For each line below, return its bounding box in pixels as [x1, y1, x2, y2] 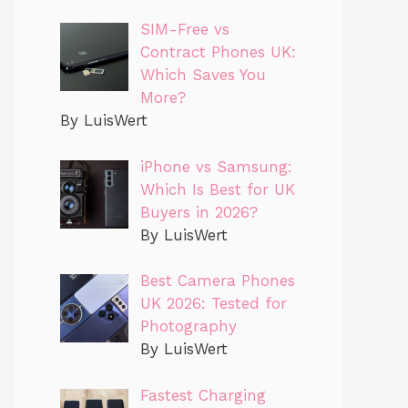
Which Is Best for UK [139, 179, 295, 199]
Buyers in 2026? [139, 202, 258, 221]
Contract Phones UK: [139, 43, 296, 62]
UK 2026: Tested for [139, 294, 287, 313]
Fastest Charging [139, 385, 266, 404]
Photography [139, 317, 237, 336]
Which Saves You [139, 66, 266, 85]
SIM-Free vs [139, 20, 229, 39]
